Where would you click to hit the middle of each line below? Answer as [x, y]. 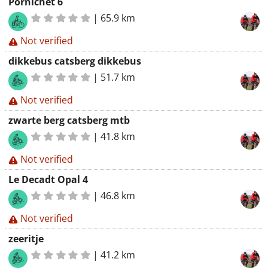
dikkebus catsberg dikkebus [75, 61]
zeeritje [26, 239]
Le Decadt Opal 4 [48, 179]
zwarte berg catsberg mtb [69, 120]
